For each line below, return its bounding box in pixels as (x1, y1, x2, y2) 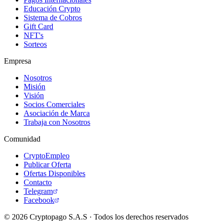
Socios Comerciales (24, 100, 85, 109)
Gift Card (24, 22, 53, 31)
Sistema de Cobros (24, 13, 82, 22)
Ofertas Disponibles (24, 169, 85, 178)
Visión (24, 91, 44, 100)
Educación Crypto (24, 4, 80, 13)
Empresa (4, 56, 31, 65)
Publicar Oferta (24, 160, 71, 169)
